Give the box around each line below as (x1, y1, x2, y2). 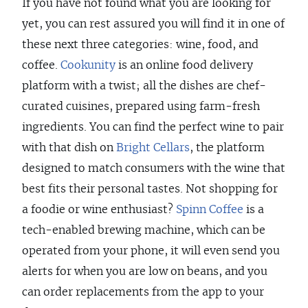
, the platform (190, 142, 265, 154)
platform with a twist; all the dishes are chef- (22, 80, 266, 92)
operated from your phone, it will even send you (22, 245, 280, 257)
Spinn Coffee (176, 204, 243, 216)
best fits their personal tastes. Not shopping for (22, 184, 278, 195)
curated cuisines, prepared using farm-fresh (22, 101, 260, 113)
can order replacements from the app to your (22, 287, 264, 298)
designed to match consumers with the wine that (22, 163, 285, 175)
